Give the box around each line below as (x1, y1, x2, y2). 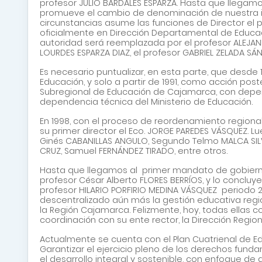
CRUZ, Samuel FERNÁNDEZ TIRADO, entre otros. (40, 145, 227, 157)
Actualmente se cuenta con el (40, 233, 173, 245)
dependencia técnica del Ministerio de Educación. (40, 96, 253, 108)
